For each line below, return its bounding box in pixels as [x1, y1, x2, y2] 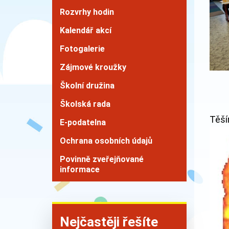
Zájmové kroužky [60, 62, 126, 72]
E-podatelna [60, 118, 106, 127]
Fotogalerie [60, 44, 105, 54]
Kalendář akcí [60, 26, 111, 35]
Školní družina [60, 81, 114, 90]
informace [60, 165, 100, 174]
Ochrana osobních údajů [60, 136, 152, 146]
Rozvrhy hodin [60, 7, 114, 17]
